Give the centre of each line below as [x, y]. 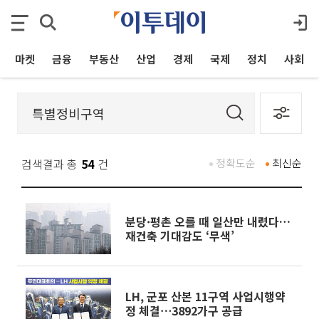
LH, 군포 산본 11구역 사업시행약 [205, 296]
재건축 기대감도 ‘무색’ [180, 236]
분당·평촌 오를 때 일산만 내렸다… [208, 221]
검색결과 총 [49, 164]
